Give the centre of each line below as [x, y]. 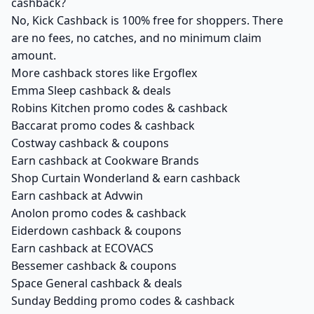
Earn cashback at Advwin [77, 196]
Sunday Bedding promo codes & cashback [123, 301]
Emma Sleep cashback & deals [91, 90]
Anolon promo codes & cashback [99, 213]
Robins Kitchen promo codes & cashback [120, 108]
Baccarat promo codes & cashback [103, 125]
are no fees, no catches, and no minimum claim [136, 38]
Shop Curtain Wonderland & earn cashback [126, 178]
